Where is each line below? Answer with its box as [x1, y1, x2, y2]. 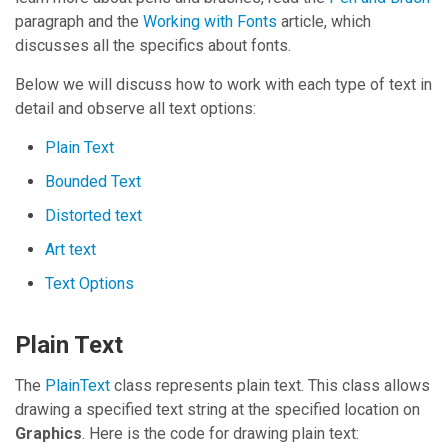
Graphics [15, 423, 82, 443]
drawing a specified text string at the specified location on [15, 399, 420, 419]
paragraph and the [15, 11, 143, 31]
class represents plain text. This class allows [110, 375, 430, 395]
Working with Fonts [143, 11, 277, 31]
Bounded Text [45, 171, 141, 191]
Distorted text [45, 205, 142, 225]
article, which [277, 11, 371, 31]
